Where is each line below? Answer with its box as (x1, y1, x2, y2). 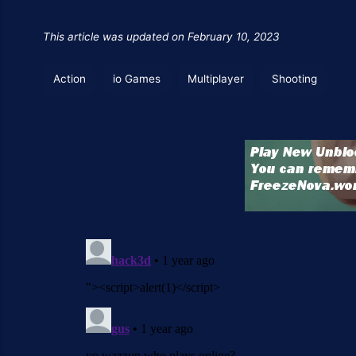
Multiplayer (188, 72, 245, 86)
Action (52, 72, 86, 86)
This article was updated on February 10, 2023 (42, 29, 280, 43)
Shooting (271, 72, 317, 86)
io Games (113, 72, 161, 86)
